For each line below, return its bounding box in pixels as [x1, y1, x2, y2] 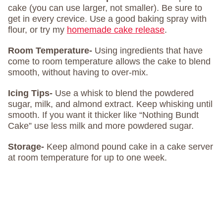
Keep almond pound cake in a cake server [47, 142, 213, 152]
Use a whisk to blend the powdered [53, 88, 194, 99]
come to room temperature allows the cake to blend [8, 56, 211, 67]
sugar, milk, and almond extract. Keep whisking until [8, 99, 213, 110]
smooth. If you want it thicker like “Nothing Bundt [8, 110, 199, 120]
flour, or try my [8, 25, 67, 35]
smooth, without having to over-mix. [8, 67, 148, 78]
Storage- [8, 142, 47, 152]
